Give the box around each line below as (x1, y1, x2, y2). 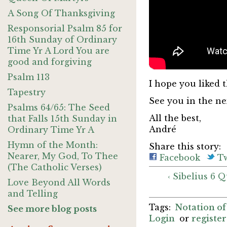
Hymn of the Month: (8, 140, 98, 150)
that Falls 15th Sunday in (8, 113, 117, 124)
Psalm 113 (8, 72, 50, 82)
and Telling (8, 188, 58, 199)
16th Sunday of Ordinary (8, 34, 117, 45)
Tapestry (8, 87, 46, 97)
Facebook (157, 153, 200, 163)
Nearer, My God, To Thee (8, 151, 118, 161)
